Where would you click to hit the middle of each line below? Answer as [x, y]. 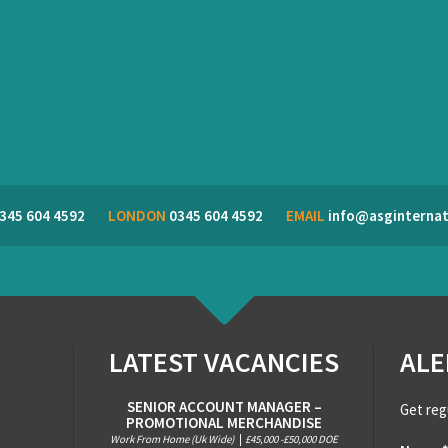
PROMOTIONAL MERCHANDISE [224, 422]
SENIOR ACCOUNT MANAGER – [224, 406]
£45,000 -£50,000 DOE [291, 439]
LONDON [136, 215]
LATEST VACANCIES [224, 362]
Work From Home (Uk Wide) [173, 439]
